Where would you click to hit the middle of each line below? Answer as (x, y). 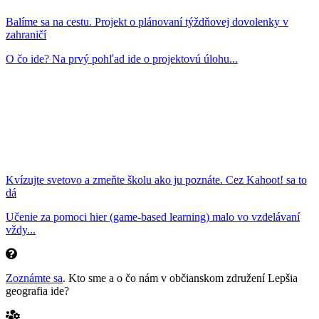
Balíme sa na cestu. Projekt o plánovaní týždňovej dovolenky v (147, 22)
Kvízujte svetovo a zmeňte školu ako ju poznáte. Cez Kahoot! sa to (156, 180)
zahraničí (26, 35)
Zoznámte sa (34, 278)
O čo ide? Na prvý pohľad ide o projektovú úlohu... (122, 59)
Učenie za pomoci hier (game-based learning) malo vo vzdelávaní (153, 217)
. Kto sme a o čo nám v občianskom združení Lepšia (180, 278)
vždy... (21, 230)
